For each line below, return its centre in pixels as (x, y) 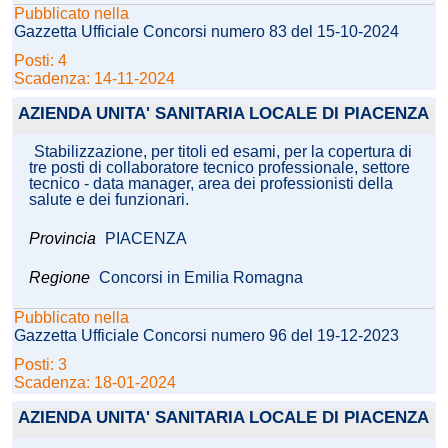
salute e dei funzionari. (109, 200)
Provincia (64, 239)
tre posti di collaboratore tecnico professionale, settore (219, 168)
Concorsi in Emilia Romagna (201, 278)
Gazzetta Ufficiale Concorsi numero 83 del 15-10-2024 (206, 32)
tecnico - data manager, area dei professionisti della (211, 184)
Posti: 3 (42, 365)
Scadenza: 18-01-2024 (95, 383)
